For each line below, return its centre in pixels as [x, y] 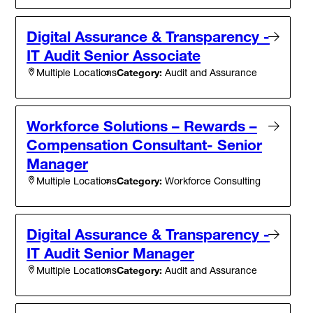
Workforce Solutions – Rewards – [142, 125]
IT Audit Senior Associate [114, 55]
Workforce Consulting [211, 180]
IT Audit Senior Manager [110, 253]
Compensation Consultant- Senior [144, 144]
